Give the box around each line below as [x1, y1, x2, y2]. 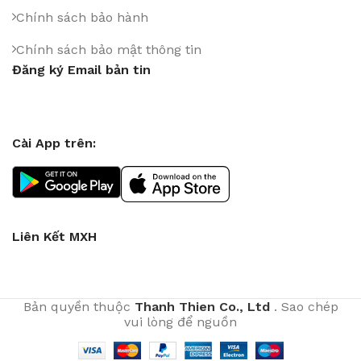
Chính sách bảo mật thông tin [16, 42, 201, 57]
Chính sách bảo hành [16, 10, 148, 25]
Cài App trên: [12, 135, 96, 151]
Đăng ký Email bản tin [12, 62, 151, 77]
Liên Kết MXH [12, 229, 97, 244]
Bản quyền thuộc [23, 299, 135, 314]
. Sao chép [269, 299, 338, 314]
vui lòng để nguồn [124, 314, 237, 330]
